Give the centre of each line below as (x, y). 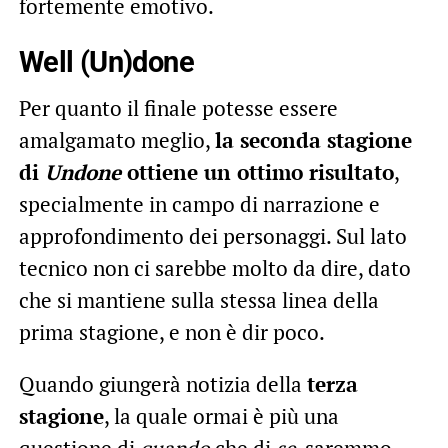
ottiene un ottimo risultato (257, 171)
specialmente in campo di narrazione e (199, 203)
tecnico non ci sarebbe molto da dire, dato (214, 267)
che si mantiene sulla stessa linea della (198, 299)
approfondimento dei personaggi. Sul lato (212, 235)
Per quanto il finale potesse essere (178, 107)
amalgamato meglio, (116, 139)
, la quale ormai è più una (221, 415)
